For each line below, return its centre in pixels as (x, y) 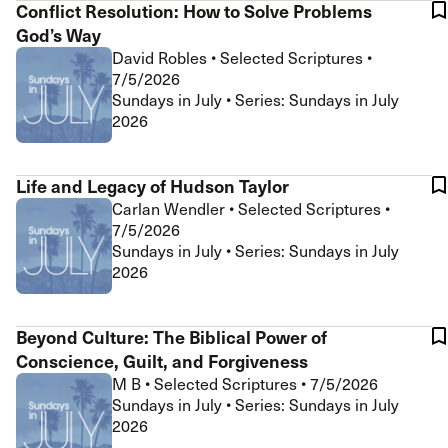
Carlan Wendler (170, 208)
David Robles (161, 57)
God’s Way (58, 34)
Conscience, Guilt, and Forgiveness (162, 360)
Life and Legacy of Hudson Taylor (152, 185)
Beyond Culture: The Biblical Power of (171, 336)
